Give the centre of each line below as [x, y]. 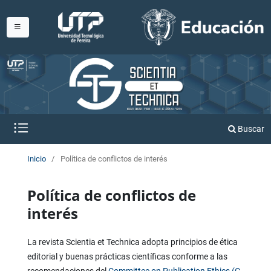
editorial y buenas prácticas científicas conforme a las [127, 257]
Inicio [36, 159]
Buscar [250, 129]
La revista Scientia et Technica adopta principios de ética [132, 242]
